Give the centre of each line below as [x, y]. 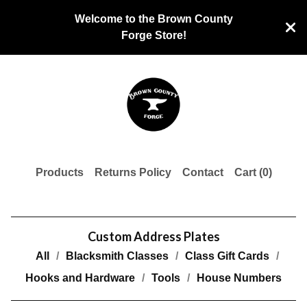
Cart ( [248, 172]
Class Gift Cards [227, 256]
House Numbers [239, 278]
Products [59, 172]
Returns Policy [133, 172]
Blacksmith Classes [117, 256]
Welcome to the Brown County [153, 19]
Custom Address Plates [153, 236]
